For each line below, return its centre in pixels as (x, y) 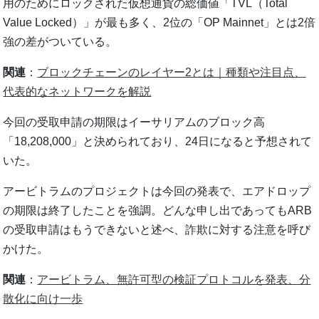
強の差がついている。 (60, 41)
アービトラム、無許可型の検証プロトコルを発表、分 (174, 279)
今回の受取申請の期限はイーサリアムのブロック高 (134, 122)
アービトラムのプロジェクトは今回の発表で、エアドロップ (157, 191)
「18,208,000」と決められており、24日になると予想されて (158, 141)
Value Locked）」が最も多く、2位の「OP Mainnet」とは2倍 (159, 22)
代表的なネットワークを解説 (77, 91)
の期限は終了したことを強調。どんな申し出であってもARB (158, 210)
